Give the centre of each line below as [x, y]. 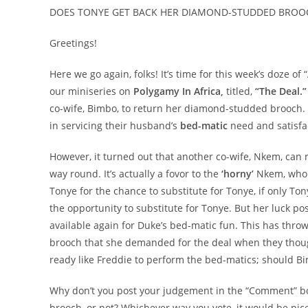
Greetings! [73, 43]
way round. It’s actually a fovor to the [135, 174]
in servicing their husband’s [115, 125]
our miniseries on [91, 91]
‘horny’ [238, 174]
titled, [239, 91]
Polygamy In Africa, [178, 91]
